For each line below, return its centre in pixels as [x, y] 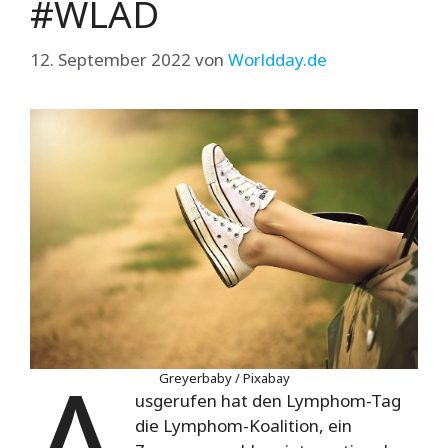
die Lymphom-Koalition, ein [244, 425]
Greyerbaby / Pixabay [224, 377]
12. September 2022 [110, 59]
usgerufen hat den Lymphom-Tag [268, 400]
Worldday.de [277, 59]
